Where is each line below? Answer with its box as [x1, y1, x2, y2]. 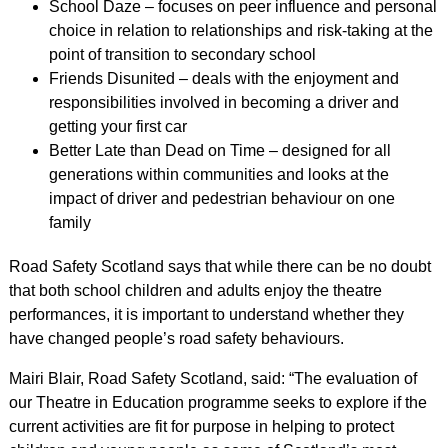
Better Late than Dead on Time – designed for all [48, 141, 391, 159]
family [48, 213, 91, 231]
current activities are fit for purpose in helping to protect [8, 417, 394, 435]
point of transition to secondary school [48, 45, 320, 63]
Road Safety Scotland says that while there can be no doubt [8, 257, 431, 275]
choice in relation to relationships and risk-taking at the [48, 21, 433, 39]
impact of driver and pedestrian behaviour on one [48, 189, 395, 207]
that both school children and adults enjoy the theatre [8, 281, 382, 299]
